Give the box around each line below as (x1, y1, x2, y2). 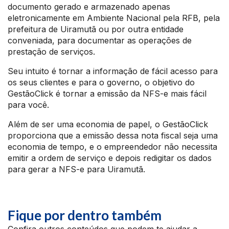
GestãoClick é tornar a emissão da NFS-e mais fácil (8, 88, 207, 99)
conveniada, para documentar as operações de (8, 35, 192, 46)
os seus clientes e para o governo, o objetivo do (8, 77, 195, 88)
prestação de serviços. (8, 47, 95, 57)
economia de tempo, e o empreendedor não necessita (8, 142, 217, 152)
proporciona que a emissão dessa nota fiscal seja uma (8, 130, 218, 141)
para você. (8, 100, 49, 110)
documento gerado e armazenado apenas (8, 2, 170, 12)
